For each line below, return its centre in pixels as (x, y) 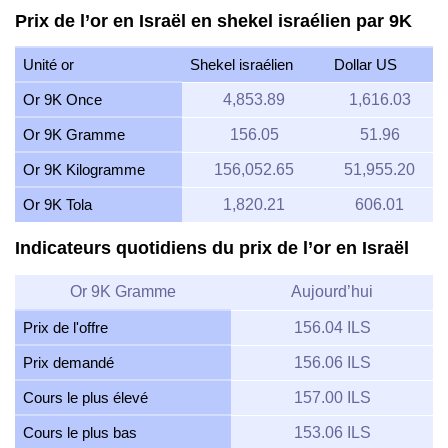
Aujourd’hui (332, 291)
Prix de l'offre (65, 327)
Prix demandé (68, 362)
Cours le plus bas (80, 432)
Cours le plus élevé (85, 397)
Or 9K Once (62, 100)
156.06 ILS (332, 362)
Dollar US (365, 65)
